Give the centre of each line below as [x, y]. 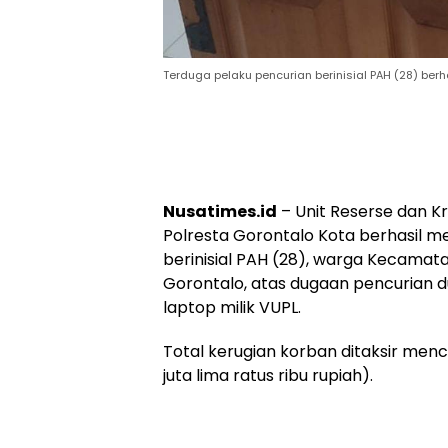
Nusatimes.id [220, 212]
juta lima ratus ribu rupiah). [268, 376]
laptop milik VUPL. [232, 308]
